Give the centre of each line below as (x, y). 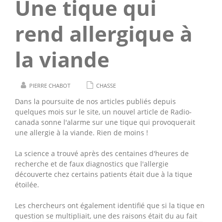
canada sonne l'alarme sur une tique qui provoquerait (105, 122)
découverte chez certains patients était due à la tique (104, 174)
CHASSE (106, 85)
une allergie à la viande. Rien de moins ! (82, 133)
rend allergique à (104, 33)
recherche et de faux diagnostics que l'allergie (92, 164)
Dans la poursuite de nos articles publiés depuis (95, 101)
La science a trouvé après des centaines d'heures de (102, 153)
